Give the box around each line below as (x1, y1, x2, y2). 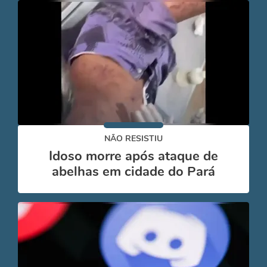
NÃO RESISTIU (104, 133, 163, 144)
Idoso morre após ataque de (49, 147, 218, 165)
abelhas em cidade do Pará (52, 163, 215, 181)
